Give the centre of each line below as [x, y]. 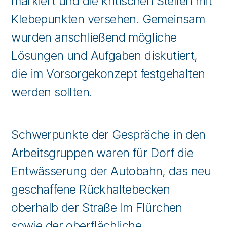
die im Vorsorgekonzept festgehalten [108, 74]
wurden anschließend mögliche [94, 37]
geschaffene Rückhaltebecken [91, 189]
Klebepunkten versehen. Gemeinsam [108, 19]
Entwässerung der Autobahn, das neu [111, 171]
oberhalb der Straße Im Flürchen [97, 207]
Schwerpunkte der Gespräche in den [108, 135]
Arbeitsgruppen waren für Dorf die [102, 153]
